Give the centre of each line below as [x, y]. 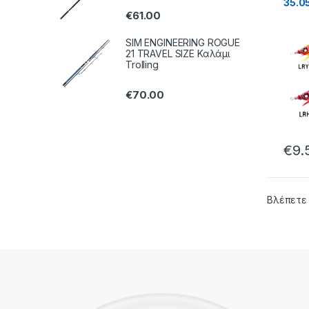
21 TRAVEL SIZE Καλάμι [178, 53]
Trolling [142, 64]
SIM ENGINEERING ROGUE [183, 42]
